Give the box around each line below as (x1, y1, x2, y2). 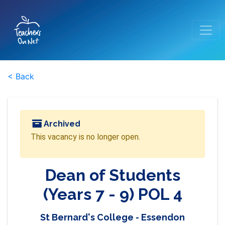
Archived (42, 119, 81, 129)
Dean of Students (45, 166, 180, 184)
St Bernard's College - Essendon (40, 212, 185, 222)
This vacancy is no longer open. (31, 132, 140, 142)
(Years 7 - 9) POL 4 (43, 185, 182, 203)
